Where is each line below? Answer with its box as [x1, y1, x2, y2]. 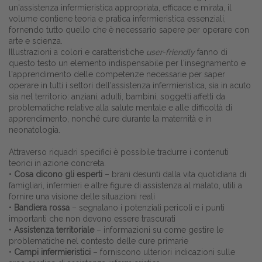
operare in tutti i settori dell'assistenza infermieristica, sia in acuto [9, 81, 251, 91]
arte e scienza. [9, 36, 63, 46]
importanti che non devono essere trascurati [9, 214, 175, 224]
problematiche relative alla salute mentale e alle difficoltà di [9, 103, 232, 113]
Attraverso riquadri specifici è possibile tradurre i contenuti [9, 147, 229, 157]
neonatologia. [9, 125, 60, 135]
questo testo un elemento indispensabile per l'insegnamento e [9, 58, 246, 68]
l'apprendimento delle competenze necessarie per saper [9, 70, 225, 80]
